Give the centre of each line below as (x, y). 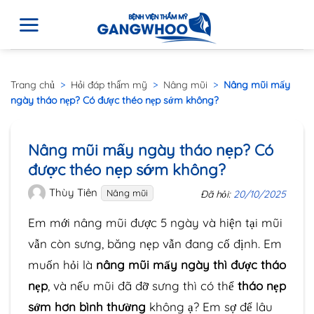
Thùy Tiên (73, 192)
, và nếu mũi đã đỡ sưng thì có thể (143, 286)
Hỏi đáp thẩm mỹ (109, 85)
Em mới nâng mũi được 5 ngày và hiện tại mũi (155, 223)
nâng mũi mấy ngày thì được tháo (191, 265)
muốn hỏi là (62, 265)
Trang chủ (33, 85)
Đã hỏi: (217, 194)
